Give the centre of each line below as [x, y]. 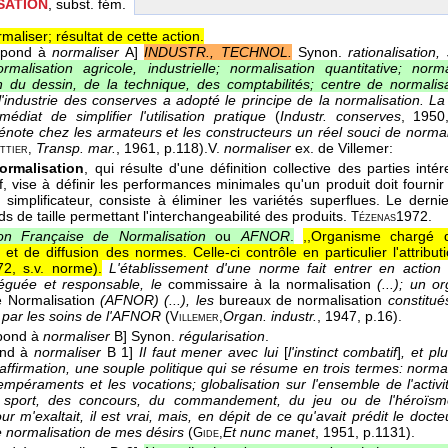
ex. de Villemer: [342, 148]
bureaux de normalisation [300, 300]
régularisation [222, 336]
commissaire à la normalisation [269, 284]
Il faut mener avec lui [208, 352]
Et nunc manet [269, 432]
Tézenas [373, 217]
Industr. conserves [340, 116]
